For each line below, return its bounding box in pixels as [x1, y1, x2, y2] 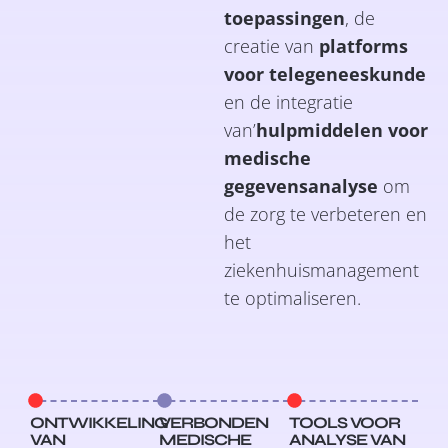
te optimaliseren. [224, 285, 361, 310]
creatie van [224, 33, 319, 58]
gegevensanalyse [224, 173, 378, 198]
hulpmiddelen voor [256, 117, 428, 142]
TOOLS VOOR [288, 412, 400, 432]
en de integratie [224, 89, 353, 114]
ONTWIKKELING [30, 412, 168, 432]
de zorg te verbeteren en [224, 201, 427, 226]
